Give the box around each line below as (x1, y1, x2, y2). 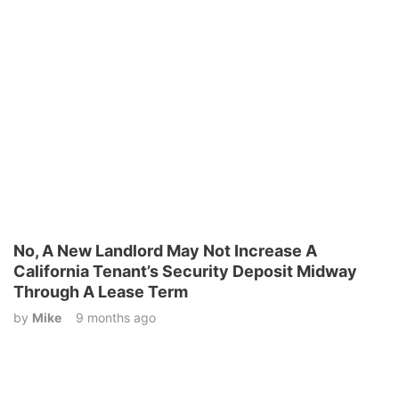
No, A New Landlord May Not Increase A (13, 241, 317, 261)
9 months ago (76, 310, 156, 326)
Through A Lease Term (13, 282, 188, 302)
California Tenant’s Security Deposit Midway (13, 262, 357, 281)
